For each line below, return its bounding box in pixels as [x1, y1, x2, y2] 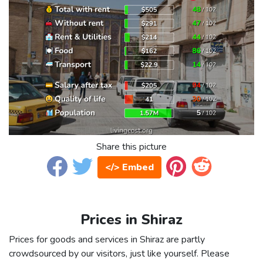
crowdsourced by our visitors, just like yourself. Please [9, 247, 230, 261]
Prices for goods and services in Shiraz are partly [9, 233, 205, 247]
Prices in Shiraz [80, 210, 183, 230]
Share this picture [96, 140, 167, 154]
